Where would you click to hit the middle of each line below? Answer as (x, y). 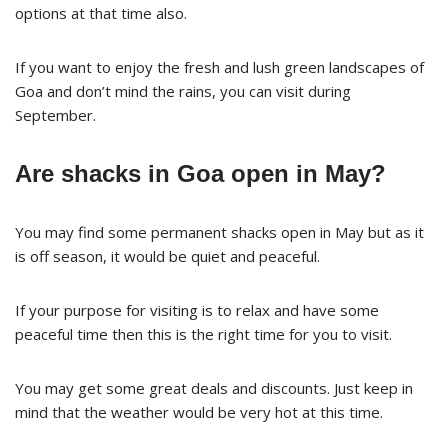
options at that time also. (101, 12)
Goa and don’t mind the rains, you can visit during (183, 90)
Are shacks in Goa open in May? (200, 173)
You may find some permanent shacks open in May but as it (219, 231)
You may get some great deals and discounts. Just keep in (214, 387)
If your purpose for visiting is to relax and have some (197, 309)
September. (55, 114)
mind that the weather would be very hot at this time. (199, 411)
